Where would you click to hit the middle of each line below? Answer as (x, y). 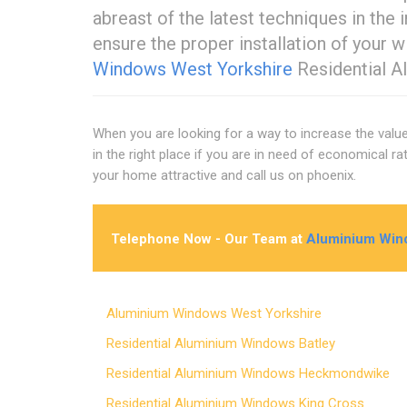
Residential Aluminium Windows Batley (231, 343)
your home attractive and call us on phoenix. (224, 175)
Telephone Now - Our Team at (208, 238)
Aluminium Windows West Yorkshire (224, 313)
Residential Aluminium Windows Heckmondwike (258, 373)
